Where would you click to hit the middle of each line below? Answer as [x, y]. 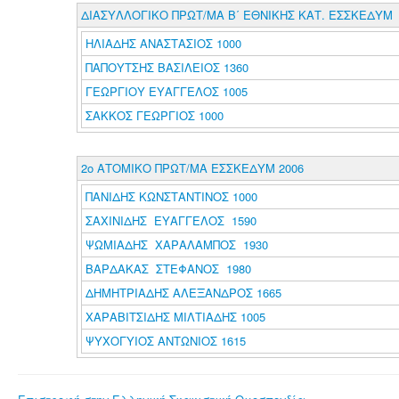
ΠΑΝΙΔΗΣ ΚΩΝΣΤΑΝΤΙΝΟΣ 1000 [171, 196]
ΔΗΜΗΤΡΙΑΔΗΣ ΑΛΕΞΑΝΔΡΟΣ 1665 [183, 293]
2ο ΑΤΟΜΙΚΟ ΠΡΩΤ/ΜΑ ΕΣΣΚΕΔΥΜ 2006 [192, 168]
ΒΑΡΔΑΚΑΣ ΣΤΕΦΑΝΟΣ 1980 [168, 269]
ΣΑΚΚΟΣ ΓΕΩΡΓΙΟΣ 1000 [154, 115]
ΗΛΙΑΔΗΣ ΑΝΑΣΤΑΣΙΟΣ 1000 [163, 43]
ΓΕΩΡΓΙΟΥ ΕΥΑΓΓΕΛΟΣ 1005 [166, 91]
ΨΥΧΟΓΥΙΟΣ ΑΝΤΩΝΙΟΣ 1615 [165, 341]
